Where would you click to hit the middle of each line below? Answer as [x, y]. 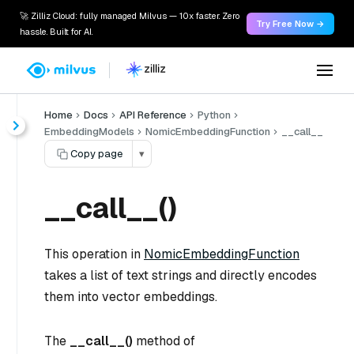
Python [214, 115]
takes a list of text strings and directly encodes [181, 275]
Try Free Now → [290, 24]
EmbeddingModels [89, 132]
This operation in [94, 254]
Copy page [96, 154]
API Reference [153, 115]
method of [164, 341]
